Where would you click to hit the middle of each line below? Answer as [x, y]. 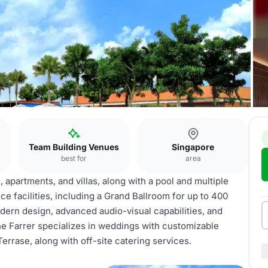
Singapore [193, 147]
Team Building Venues [74, 147]
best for [74, 158]
